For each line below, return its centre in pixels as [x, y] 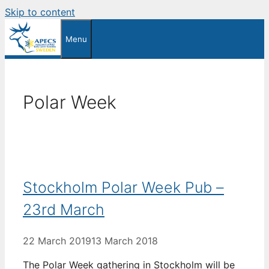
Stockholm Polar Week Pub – [123, 187]
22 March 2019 [57, 240]
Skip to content [40, 12]
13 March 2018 [125, 240]
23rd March [64, 209]
